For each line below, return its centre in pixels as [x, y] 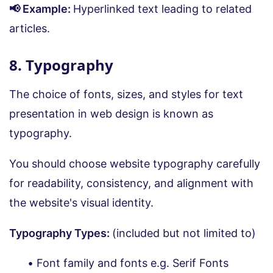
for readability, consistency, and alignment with [131, 183]
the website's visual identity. [81, 202]
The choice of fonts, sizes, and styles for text [126, 94]
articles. [30, 28]
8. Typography [61, 65]
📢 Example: [41, 9]
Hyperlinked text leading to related [162, 9]
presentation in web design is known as [111, 113]
